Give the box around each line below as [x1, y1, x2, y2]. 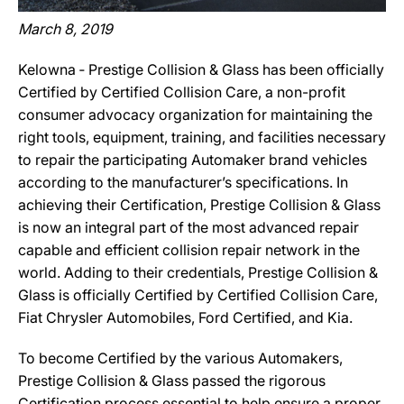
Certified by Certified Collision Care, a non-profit [18, 83, 345, 101]
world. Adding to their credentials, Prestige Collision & [18, 263, 378, 281]
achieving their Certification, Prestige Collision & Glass [18, 196, 381, 214]
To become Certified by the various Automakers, [18, 349, 343, 367]
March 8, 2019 [18, 20, 113, 38]
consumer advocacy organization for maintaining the [18, 106, 372, 124]
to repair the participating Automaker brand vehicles [18, 151, 367, 169]
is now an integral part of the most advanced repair [18, 218, 359, 236]
